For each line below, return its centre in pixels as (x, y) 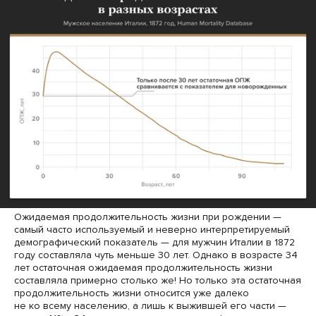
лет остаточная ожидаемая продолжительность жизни (143, 267)
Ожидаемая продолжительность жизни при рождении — (148, 217)
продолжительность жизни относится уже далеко (132, 293)
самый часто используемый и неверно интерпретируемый (152, 229)
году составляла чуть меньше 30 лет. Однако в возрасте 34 (156, 255)
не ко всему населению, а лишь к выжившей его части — (150, 305)
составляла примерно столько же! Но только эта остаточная (158, 280)
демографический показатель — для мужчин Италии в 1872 (154, 242)
